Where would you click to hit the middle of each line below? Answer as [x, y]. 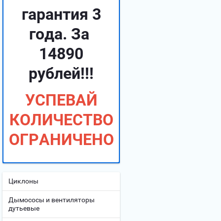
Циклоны [23, 181]
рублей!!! [61, 74]
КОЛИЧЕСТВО [61, 120]
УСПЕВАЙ [61, 100]
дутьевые [24, 208]
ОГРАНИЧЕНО [61, 140]
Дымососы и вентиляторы [52, 200]
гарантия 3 [61, 14]
